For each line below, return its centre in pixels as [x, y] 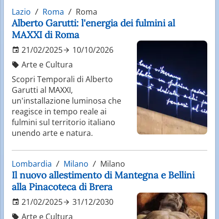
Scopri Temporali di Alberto [62, 79]
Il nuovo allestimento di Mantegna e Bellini [103, 175]
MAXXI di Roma [45, 34]
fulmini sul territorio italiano [64, 122]
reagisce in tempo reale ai [59, 111]
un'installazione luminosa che [66, 100]
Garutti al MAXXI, [42, 90]
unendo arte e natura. [52, 133]
